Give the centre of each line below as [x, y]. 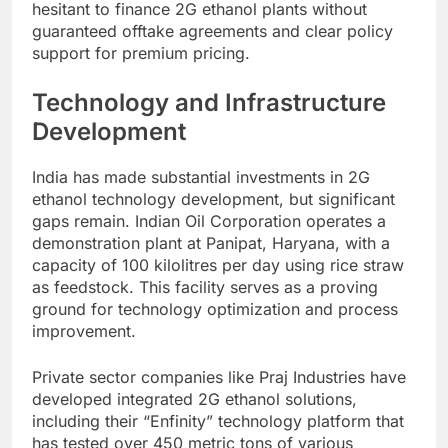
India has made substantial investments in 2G [201, 176]
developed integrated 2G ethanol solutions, [194, 398]
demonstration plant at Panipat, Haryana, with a [211, 242]
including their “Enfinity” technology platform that [218, 420]
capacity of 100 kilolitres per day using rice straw [218, 264]
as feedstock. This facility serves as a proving [205, 286]
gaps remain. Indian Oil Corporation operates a [209, 220]
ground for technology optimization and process [215, 308]
